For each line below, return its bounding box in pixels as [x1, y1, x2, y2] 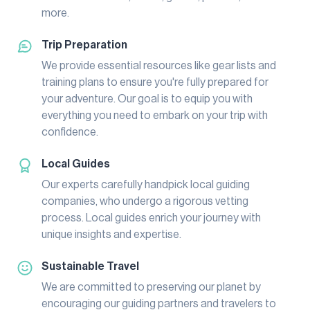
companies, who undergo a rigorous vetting [42, 195, 248, 207]
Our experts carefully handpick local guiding [42, 179, 250, 190]
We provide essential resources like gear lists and [42, 60, 276, 71]
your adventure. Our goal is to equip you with [42, 93, 253, 104]
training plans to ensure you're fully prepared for [42, 76, 268, 88]
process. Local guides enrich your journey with [42, 212, 261, 224]
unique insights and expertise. [42, 228, 181, 240]
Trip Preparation [42, 39, 127, 51]
